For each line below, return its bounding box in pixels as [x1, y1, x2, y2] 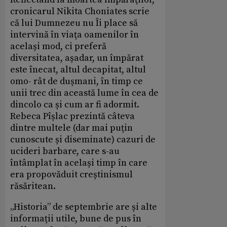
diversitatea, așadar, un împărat [10, 52, 143, 64]
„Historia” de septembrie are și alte [10, 201, 157, 213]
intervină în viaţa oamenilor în [10, 29, 139, 41]
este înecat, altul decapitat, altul [10, 64, 146, 76]
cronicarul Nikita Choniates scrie [10, 6, 149, 18]
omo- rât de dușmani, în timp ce [10, 75, 143, 88]
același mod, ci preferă [10, 41, 106, 53]
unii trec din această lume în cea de [10, 87, 159, 99]
